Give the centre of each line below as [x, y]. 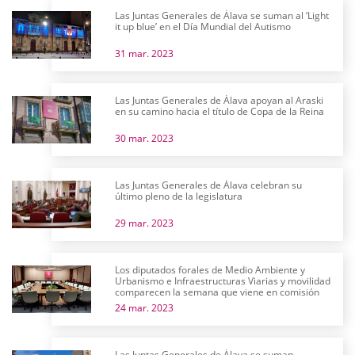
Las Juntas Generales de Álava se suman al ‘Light [222, 15]
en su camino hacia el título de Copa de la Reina [219, 111]
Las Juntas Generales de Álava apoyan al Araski [219, 100]
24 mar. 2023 [144, 308]
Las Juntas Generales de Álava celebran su [208, 185]
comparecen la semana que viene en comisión [217, 292]
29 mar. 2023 [144, 223]
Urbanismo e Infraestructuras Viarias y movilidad [223, 281]
